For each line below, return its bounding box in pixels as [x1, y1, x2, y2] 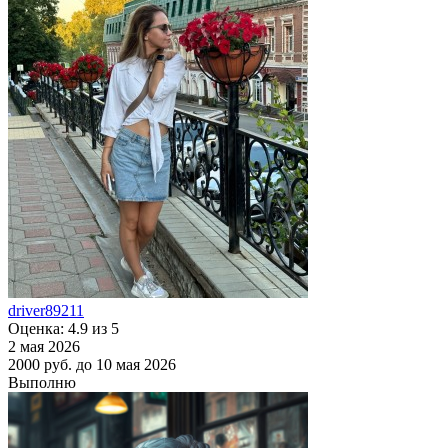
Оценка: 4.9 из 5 [8, 319, 119, 337]
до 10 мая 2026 [76, 355, 176, 373]
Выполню [8, 373, 76, 391]
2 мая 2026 [8, 337, 80, 355]
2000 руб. [8, 355, 72, 373]
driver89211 [8, 301, 84, 319]
